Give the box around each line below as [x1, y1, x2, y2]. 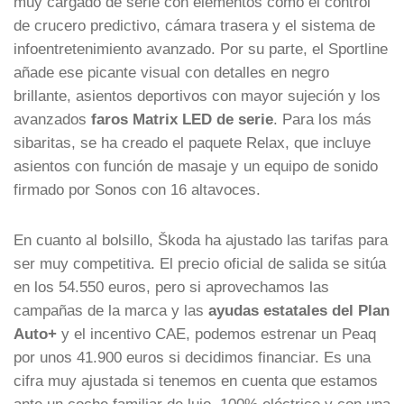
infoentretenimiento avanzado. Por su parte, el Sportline [14, 40, 388, 57]
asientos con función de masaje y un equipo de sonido [14, 157, 378, 174]
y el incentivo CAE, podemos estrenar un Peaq [57, 325, 376, 342]
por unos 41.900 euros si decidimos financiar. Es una [14, 348, 371, 365]
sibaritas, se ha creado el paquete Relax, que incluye [14, 133, 371, 151]
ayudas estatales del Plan [208, 301, 390, 318]
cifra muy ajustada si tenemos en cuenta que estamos [14, 372, 378, 389]
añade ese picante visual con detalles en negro [14, 63, 329, 80]
